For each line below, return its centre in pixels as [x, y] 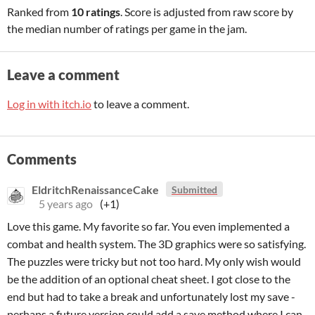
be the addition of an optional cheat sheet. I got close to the [149, 279]
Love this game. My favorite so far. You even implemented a [148, 226]
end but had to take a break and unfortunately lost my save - [151, 296]
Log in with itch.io [49, 104]
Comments [42, 159]
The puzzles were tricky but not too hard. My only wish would [154, 261]
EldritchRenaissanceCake [95, 189]
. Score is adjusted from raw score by [207, 12]
